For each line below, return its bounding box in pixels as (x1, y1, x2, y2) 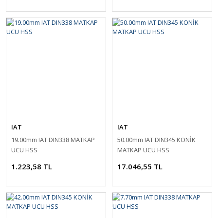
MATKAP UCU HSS (117, 145, 169, 154)
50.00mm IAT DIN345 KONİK (117, 135, 196, 144)
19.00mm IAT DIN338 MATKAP (11, 135, 95, 144)
